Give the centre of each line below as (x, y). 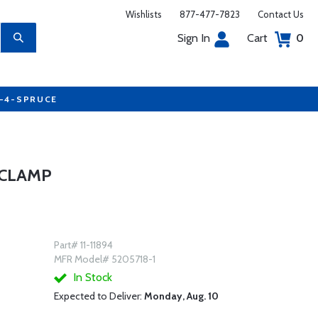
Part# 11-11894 (83, 245)
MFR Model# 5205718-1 (104, 259)
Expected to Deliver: (99, 296)
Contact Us (281, 14)
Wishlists (144, 14)
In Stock (91, 277)
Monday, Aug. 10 (181, 296)
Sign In (194, 38)
